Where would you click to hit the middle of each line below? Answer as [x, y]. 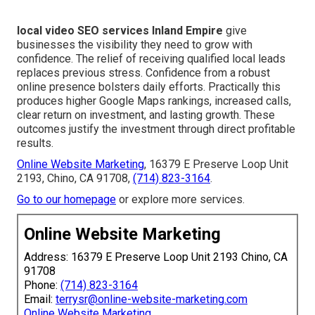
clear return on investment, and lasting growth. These [146, 115]
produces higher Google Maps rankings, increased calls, [154, 101]
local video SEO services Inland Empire [120, 30]
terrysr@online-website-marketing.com [152, 299]
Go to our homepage [66, 199]
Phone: [42, 285]
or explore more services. [180, 199]
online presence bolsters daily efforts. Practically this [149, 86]
